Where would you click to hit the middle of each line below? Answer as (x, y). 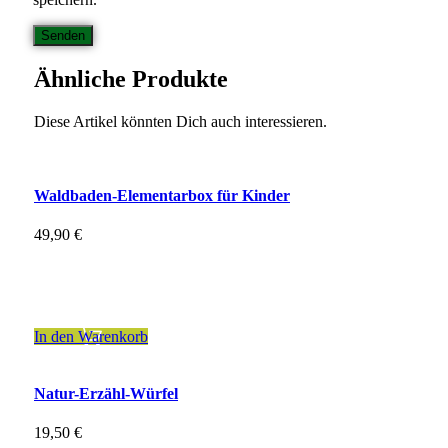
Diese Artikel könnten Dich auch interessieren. (180, 122)
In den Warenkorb (91, 336)
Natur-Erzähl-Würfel (106, 394)
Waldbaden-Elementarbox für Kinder (162, 195)
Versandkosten (114, 302)
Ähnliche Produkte (131, 79)
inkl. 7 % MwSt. (86, 268)
